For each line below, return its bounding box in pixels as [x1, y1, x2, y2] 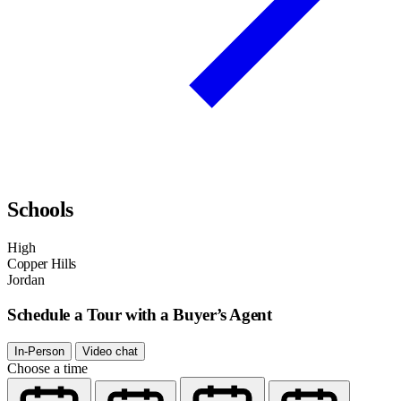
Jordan [7, 272, 45, 288]
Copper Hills [7, 256, 77, 272]
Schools [7, 198, 73, 222]
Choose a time [7, 360, 88, 376]
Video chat [82, 344, 138, 358]
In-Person [14, 344, 64, 358]
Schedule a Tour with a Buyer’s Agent [7, 305, 272, 325]
